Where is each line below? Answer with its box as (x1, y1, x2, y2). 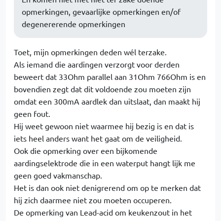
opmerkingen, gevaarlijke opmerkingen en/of (22, 6, 181, 16)
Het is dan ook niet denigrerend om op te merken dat (14, 183, 201, 192)
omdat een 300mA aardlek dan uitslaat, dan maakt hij (14, 96, 200, 106)
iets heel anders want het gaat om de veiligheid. (14, 133, 182, 143)
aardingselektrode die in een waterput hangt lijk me (14, 158, 195, 168)
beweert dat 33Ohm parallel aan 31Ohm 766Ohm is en (14, 72, 206, 81)
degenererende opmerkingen (22, 19, 125, 29)
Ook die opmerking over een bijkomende (14, 146, 157, 155)
